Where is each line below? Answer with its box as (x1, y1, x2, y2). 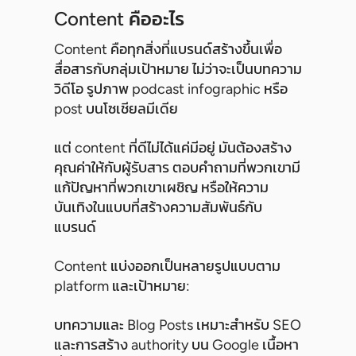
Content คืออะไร (54, 7, 184, 31)
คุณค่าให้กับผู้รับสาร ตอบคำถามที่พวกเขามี (54, 159, 300, 177)
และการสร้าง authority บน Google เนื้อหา (54, 336, 299, 354)
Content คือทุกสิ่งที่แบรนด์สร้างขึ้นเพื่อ (54, 41, 282, 59)
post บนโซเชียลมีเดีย (54, 100, 178, 118)
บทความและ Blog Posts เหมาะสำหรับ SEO (54, 316, 301, 335)
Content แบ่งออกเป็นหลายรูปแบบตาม (54, 257, 281, 276)
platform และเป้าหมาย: (54, 277, 190, 296)
